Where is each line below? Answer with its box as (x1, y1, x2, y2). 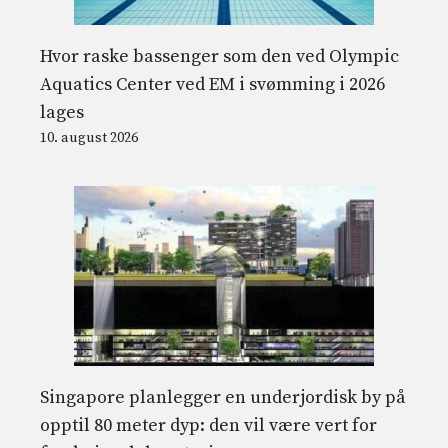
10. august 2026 (40, 129, 138, 148)
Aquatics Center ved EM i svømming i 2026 (40, 73, 385, 97)
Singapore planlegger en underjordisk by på (40, 386, 406, 410)
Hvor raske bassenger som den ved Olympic (40, 45, 399, 69)
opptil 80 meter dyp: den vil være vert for (40, 414, 377, 438)
